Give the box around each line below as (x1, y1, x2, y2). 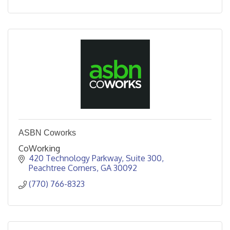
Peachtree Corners (29, 163, 97, 173)
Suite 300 (126, 153, 162, 163)
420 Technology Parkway (29, 153, 122, 163)
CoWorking (18, 143, 60, 154)
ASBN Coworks (18, 128, 76, 137)
